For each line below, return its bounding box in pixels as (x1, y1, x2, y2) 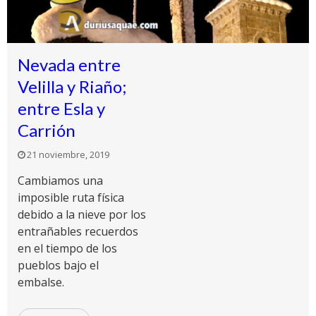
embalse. (18, 274, 64, 290)
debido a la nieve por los (18, 207, 146, 222)
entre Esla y (18, 98, 105, 119)
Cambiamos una (18, 173, 103, 188)
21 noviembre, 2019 (27, 148, 109, 161)
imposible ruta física (18, 190, 124, 205)
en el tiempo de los (18, 241, 117, 256)
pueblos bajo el (18, 257, 99, 273)
